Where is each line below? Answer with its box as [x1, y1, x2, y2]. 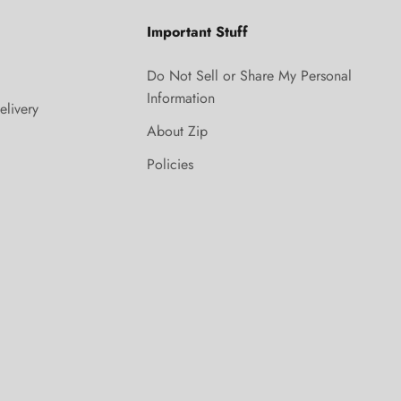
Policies [147, 154, 194, 175]
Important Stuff [147, 21, 249, 43]
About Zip [147, 121, 209, 142]
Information [147, 88, 216, 109]
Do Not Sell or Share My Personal [147, 65, 353, 87]
